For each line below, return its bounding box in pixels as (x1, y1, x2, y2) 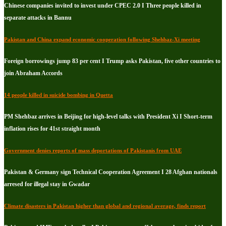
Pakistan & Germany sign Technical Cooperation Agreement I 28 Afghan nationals (4, 168, 217, 176)
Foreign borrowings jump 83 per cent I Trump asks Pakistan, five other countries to (4, 58, 220, 65)
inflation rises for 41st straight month (4, 125, 100, 133)
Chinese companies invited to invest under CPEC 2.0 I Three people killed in (4, 2, 201, 10)
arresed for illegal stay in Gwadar (4, 181, 90, 188)
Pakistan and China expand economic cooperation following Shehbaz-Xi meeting (4, 36, 200, 43)
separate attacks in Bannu (4, 14, 72, 22)
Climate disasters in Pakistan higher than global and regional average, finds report (4, 203, 206, 209)
